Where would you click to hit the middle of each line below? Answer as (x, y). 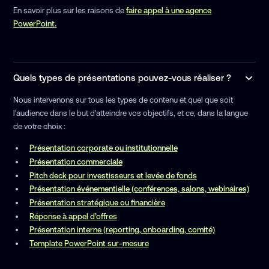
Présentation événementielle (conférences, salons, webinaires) (139, 189)
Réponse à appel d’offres (73, 216)
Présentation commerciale (76, 162)
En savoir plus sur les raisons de (70, 10)
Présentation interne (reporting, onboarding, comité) (122, 230)
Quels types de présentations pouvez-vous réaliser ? (122, 78)
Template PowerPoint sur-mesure (89, 244)
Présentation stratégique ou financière (97, 202)
